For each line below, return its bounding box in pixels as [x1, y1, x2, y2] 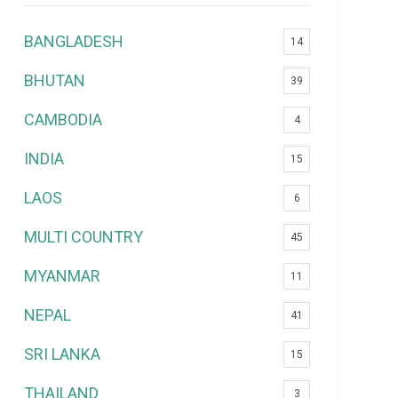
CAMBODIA [24, 109, 103, 129]
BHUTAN [24, 70, 86, 90]
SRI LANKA [24, 344, 101, 363]
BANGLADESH [24, 31, 124, 51]
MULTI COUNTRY [24, 227, 144, 246]
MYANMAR [24, 266, 101, 285]
